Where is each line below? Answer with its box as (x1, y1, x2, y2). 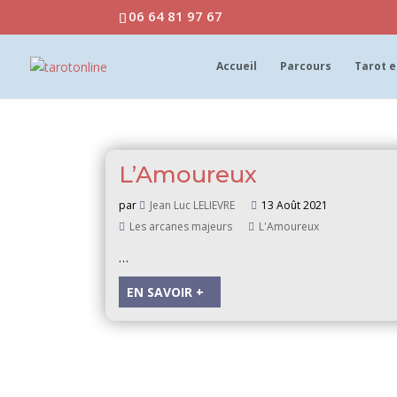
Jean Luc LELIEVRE (150, 197, 236, 213)
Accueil (216, 58, 257, 74)
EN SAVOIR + (127, 283, 205, 300)
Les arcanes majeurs (129, 218, 233, 234)
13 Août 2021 (261, 197, 329, 213)
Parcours (280, 58, 331, 74)
